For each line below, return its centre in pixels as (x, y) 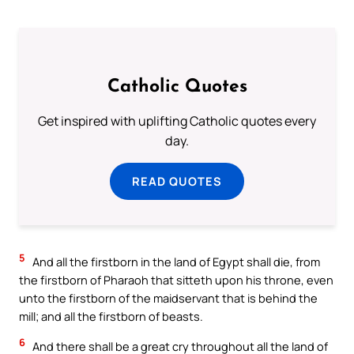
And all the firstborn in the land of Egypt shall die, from (175, 262)
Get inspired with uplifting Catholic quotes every (177, 121)
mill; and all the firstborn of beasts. (111, 316)
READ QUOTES (177, 181)
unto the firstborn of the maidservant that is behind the (168, 298)
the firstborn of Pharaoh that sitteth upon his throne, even (176, 280)
